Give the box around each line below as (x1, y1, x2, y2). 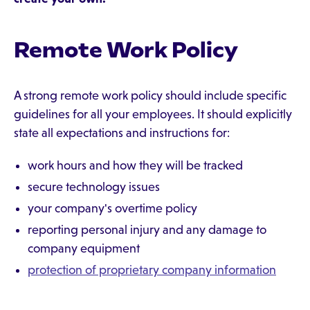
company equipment (28, 241, 140, 255)
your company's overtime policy (28, 201, 197, 215)
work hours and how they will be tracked (28, 158, 243, 172)
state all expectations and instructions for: (14, 126, 230, 140)
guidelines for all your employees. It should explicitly (14, 107, 292, 121)
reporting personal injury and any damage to (28, 223, 266, 237)
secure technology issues (28, 180, 160, 194)
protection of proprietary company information (28, 263, 276, 277)
